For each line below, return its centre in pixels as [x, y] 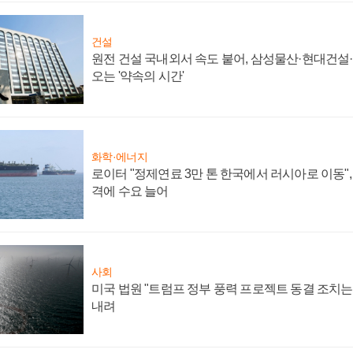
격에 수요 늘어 [130, 191]
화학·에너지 [119, 157]
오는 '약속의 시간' [138, 76]
